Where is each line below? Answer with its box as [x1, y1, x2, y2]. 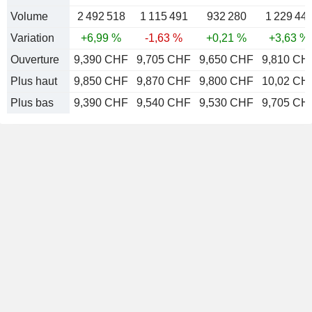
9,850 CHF [74, 75, 128, 87]
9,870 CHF [136, 75, 191, 87]
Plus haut [10, 75, 57, 87]
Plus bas [10, 97, 54, 109]
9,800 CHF [199, 75, 253, 87]
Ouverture [10, 54, 59, 65]
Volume [10, 10, 48, 22]
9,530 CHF [199, 97, 253, 109]
